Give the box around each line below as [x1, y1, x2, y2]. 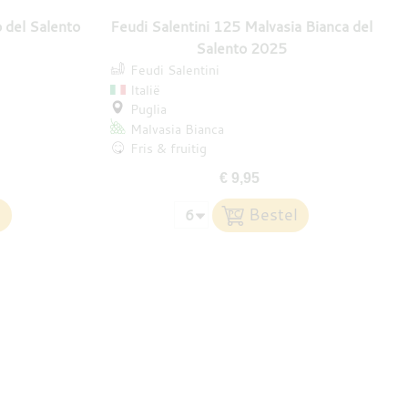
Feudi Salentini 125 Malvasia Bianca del [110, 16, 372, 36]
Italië [129, 80, 160, 98]
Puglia [129, 100, 167, 118]
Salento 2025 [196, 38, 287, 58]
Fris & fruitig [129, 139, 207, 158]
